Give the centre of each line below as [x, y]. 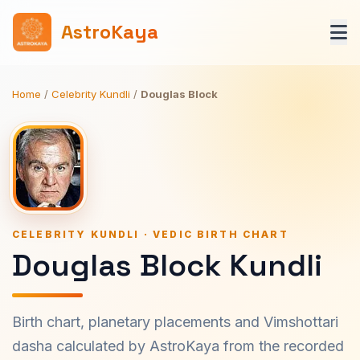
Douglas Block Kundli [167, 265]
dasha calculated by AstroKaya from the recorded [178, 346]
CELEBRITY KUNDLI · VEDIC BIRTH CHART [150, 234]
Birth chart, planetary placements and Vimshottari [175, 322]
